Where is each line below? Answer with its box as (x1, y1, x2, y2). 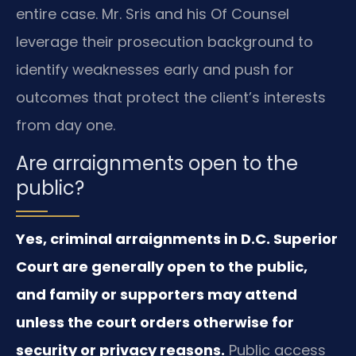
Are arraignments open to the (16, 149, 298, 176)
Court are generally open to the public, (16, 256, 308, 277)
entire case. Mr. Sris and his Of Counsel (16, 4, 289, 25)
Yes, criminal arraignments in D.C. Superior (16, 228, 338, 249)
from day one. (16, 115, 115, 136)
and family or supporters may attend (16, 284, 297, 304)
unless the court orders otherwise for (16, 311, 294, 332)
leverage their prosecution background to (16, 32, 313, 52)
